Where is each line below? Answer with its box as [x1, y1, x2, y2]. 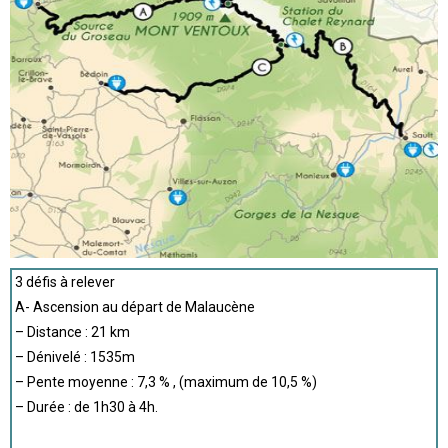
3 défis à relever [15, 274, 115, 290]
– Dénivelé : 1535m [15, 349, 135, 365]
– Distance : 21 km [15, 324, 130, 340]
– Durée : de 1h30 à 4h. [15, 399, 158, 415]
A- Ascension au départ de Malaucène [15, 299, 255, 315]
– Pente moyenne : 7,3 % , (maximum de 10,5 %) [15, 374, 317, 390]
